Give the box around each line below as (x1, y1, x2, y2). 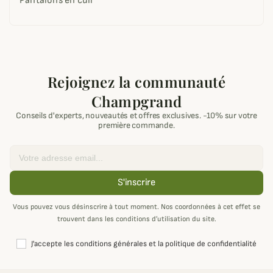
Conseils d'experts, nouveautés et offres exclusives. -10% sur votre (16, 110, 257, 121)
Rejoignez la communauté (47, 72, 226, 91)
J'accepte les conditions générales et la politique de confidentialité (31, 239, 257, 249)
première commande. (98, 120, 175, 130)
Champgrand (91, 91, 182, 111)
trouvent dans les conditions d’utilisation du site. (57, 214, 216, 224)
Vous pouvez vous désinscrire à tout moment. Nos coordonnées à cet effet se (13, 202, 260, 211)
